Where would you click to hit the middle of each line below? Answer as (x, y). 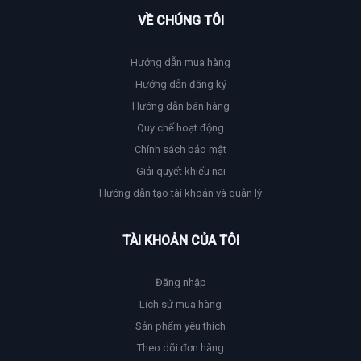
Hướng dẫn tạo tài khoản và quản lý (180, 193)
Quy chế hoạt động (180, 127)
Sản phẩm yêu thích (180, 326)
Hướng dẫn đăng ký (180, 84)
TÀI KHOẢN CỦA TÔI (180, 240)
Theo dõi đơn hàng (180, 347)
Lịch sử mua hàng (180, 304)
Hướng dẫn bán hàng (180, 106)
